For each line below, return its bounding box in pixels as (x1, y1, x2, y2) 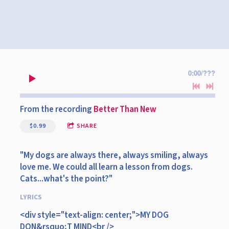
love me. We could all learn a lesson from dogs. (20, 161, 193, 173)
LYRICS (20, 192, 42, 202)
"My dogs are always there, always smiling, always (20, 149, 208, 162)
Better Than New (94, 103, 156, 116)
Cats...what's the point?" (20, 172, 112, 185)
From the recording (20, 103, 94, 116)
